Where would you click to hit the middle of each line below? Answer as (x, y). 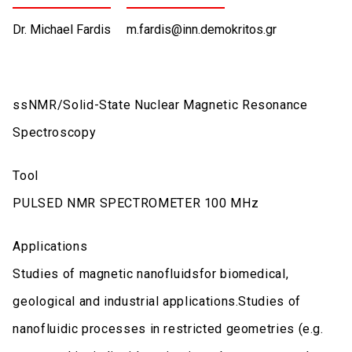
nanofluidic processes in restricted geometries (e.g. (168, 328)
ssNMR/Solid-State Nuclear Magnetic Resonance (160, 104)
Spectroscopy (55, 132)
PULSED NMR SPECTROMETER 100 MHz (136, 203)
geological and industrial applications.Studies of (157, 301)
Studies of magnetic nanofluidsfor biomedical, (151, 273)
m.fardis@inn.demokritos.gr (202, 29)
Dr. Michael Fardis (62, 29)
